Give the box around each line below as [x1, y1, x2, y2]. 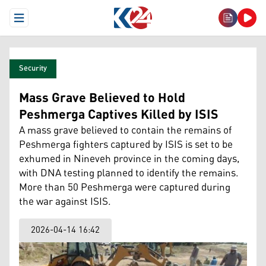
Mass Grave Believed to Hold [19, 86, 185, 111]
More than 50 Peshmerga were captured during [19, 178, 230, 198]
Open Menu [18, 14, 62, 31]
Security [19, 61, 47, 76]
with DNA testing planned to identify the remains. [19, 163, 239, 183]
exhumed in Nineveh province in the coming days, [19, 149, 240, 169]
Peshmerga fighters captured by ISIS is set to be [19, 135, 233, 155]
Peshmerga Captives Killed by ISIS [19, 103, 218, 128]
